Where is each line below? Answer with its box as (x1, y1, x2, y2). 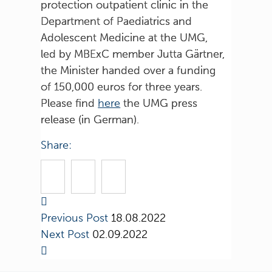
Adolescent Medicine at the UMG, (41, 30, 208, 44)
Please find (41, 96, 98, 110)
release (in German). (41, 112, 140, 126)
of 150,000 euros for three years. (41, 80, 203, 93)
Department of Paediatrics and (41, 14, 192, 28)
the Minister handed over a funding (41, 63, 216, 77)
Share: (41, 138, 72, 152)
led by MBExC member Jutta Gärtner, (41, 47, 225, 61)
